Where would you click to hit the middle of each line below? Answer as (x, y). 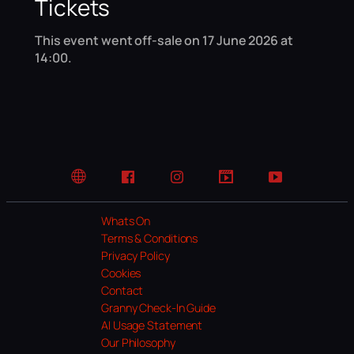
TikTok (241, 184)
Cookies (121, 273)
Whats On (126, 221)
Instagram (202, 184)
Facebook (152, 184)
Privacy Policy (136, 256)
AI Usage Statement (152, 326)
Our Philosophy (138, 343)
